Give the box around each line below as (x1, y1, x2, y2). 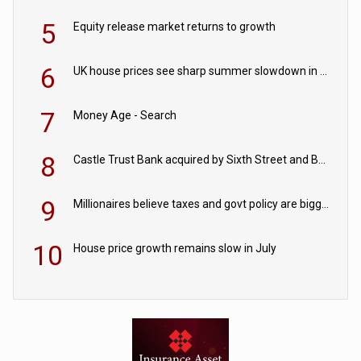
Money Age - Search (73, 109, 177, 122)
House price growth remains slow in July (73, 242, 277, 255)
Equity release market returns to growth (73, 20, 276, 34)
